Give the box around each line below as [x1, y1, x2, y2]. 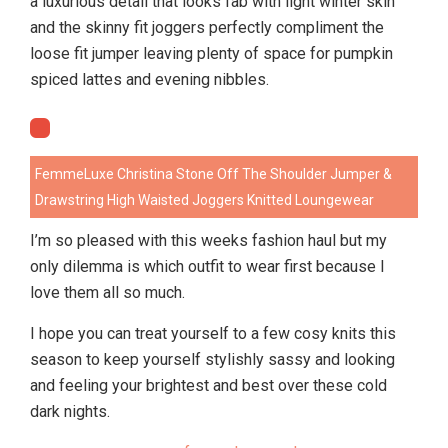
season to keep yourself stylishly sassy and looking [30, 350, 395, 369]
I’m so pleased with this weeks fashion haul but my [30, 231, 387, 250]
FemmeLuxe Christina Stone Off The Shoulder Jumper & [35, 166, 392, 182]
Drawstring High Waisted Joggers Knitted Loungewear [35, 192, 374, 208]
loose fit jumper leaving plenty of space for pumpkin [30, 44, 393, 63]
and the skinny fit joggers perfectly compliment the [30, 18, 384, 37]
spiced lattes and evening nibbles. [30, 70, 269, 89]
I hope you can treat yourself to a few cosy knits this [30, 324, 396, 343]
